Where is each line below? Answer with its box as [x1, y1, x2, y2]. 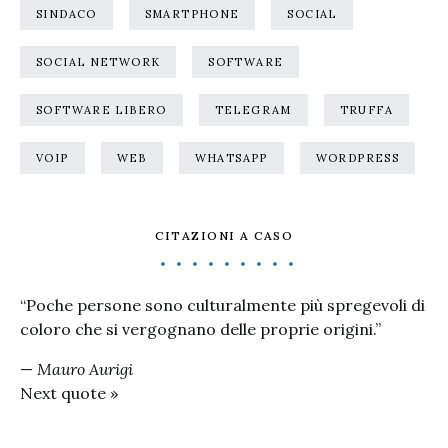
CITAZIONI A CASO [155, 228, 293, 243]
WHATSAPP [194, 151, 268, 165]
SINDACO [36, 7, 97, 21]
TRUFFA [339, 103, 393, 117]
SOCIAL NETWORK [36, 55, 161, 69]
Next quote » [20, 383, 118, 403]
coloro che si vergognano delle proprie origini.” [20, 319, 381, 339]
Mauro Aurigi [37, 359, 133, 379]
